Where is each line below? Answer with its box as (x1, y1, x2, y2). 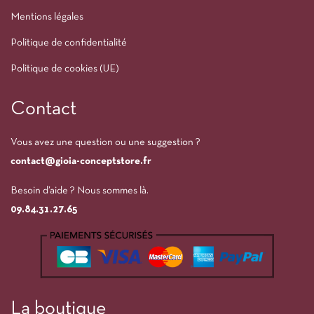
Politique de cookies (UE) (11, 64, 119, 74)
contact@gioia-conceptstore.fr (11, 156, 151, 166)
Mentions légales (11, 12, 83, 22)
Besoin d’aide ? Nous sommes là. (11, 186, 149, 196)
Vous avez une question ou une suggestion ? (11, 137, 200, 147)
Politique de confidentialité (11, 38, 127, 48)
